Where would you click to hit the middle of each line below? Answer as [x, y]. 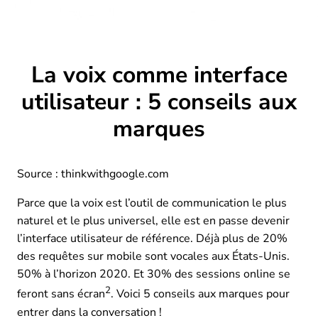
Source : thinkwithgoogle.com [93, 174]
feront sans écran [61, 294]
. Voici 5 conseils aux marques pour [200, 294]
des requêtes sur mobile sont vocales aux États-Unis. [153, 257]
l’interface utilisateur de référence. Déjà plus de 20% [152, 239]
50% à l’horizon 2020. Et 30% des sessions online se [154, 274]
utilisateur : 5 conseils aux [159, 102]
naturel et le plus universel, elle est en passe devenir [153, 221]
